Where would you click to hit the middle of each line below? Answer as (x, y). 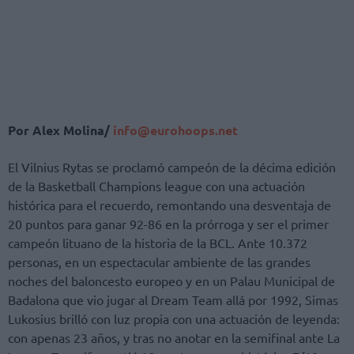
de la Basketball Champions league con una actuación (156, 186)
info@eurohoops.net (174, 130)
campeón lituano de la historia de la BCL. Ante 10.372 (158, 243)
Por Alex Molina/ (59, 130)
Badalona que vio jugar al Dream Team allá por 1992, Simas (173, 300)
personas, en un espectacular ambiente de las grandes (159, 262)
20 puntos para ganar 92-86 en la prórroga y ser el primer (168, 224)
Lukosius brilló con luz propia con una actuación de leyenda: (174, 319)
